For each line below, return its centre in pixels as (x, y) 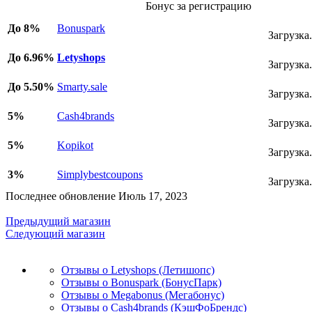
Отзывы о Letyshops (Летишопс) (138, 270)
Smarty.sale (82, 86)
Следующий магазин (55, 233)
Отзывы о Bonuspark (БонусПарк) (141, 282)
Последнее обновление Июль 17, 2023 (96, 196)
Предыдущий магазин (58, 221)
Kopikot (75, 145)
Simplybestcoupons (100, 174)
